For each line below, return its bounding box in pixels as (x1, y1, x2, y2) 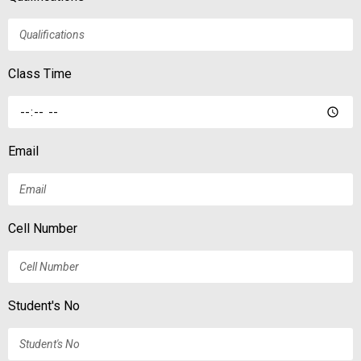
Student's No (8, 298, 80, 314)
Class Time (8, 66, 72, 82)
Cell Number (8, 221, 77, 237)
